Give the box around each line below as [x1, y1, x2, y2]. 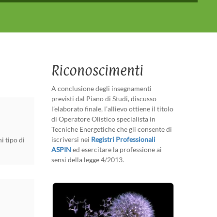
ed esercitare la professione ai [71, 145, 162, 154]
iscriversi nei [51, 135, 91, 143]
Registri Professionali [91, 135, 155, 143]
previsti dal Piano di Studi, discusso [51, 94, 156, 103]
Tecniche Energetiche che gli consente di [51, 124, 172, 133]
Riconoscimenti [51, 62, 143, 79]
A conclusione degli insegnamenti [51, 84, 152, 93]
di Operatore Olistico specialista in [51, 114, 155, 123]
